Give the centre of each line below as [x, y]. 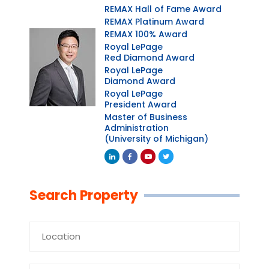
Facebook [146, 171]
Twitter [176, 171]
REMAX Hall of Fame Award [163, 9]
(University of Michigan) [156, 138]
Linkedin [123, 171]
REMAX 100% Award [146, 34]
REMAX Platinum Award [154, 21]
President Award [141, 104]
